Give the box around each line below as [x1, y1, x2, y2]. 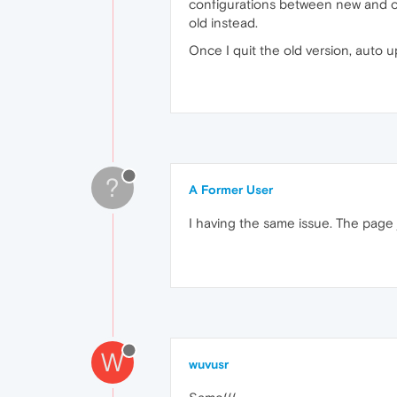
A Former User [189, 183, 273, 198]
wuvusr [189, 356, 229, 371]
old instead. [189, 15, 258, 31]
